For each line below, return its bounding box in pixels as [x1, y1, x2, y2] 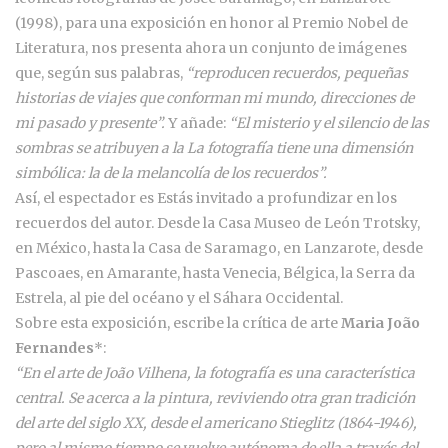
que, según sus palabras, [15, 63, 186, 82]
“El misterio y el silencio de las [229, 113, 429, 132]
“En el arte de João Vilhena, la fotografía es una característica [15, 363, 415, 382]
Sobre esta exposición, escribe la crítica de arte [15, 313, 341, 332]
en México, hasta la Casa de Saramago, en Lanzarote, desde [15, 238, 423, 257]
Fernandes [15, 338, 94, 357]
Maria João [341, 313, 420, 332]
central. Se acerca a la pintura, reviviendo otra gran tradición [15, 388, 415, 407]
